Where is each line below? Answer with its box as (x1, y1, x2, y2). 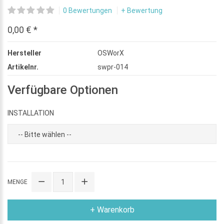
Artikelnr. (7, 62, 38, 71)
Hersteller (7, 48, 41, 57)
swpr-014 (97, 62, 128, 71)
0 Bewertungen (62, 6, 112, 14)
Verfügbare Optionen (7, 82, 118, 97)
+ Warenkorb (89, 204, 134, 214)
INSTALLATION (7, 108, 54, 117)
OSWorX (97, 48, 124, 57)
